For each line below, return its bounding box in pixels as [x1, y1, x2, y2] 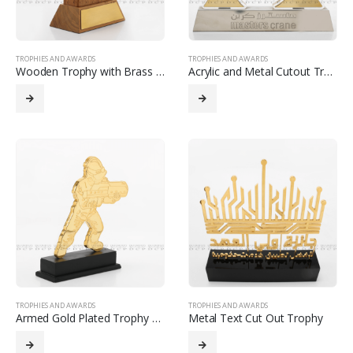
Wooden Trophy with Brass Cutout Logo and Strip [155, 63, 165, 79]
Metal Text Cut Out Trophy [188, 310, 323, 325]
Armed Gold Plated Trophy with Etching [151, 310, 161, 325]
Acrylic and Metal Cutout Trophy [324, 63, 333, 79]
